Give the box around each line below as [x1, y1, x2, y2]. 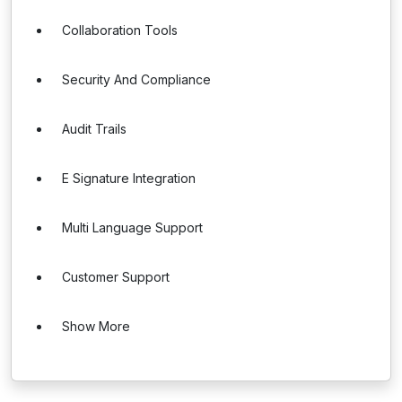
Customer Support [62, 269, 170, 284]
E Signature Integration [62, 170, 196, 186]
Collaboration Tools [62, 22, 178, 38]
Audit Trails [62, 121, 127, 136]
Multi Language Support [62, 220, 203, 235]
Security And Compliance [62, 72, 211, 87]
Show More [62, 319, 130, 334]
